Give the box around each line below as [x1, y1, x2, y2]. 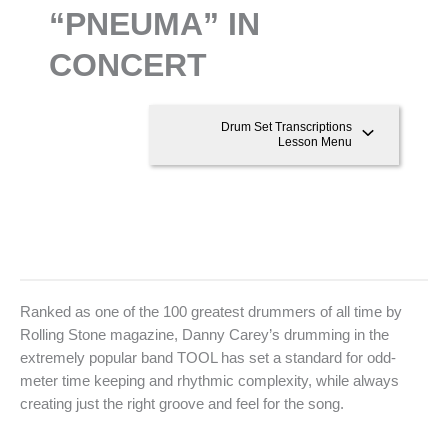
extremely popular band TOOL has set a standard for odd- [20, 349, 396, 366]
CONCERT [49, 46, 208, 83]
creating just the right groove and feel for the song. [20, 395, 344, 412]
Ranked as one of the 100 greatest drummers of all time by [20, 303, 402, 320]
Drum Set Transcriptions [221, 119, 353, 134]
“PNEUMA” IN [49, 5, 261, 42]
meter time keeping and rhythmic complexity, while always [20, 372, 399, 389]
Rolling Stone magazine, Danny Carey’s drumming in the [20, 326, 389, 343]
